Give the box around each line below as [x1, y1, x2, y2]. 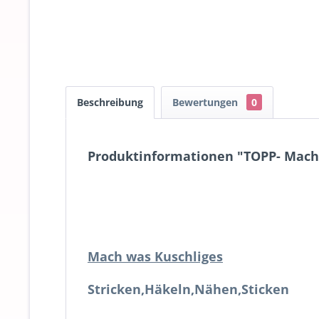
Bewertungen [172, 95, 241, 109]
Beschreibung [77, 95, 143, 109]
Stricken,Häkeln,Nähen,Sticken [88, 280, 289, 298]
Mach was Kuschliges [88, 247, 223, 265]
